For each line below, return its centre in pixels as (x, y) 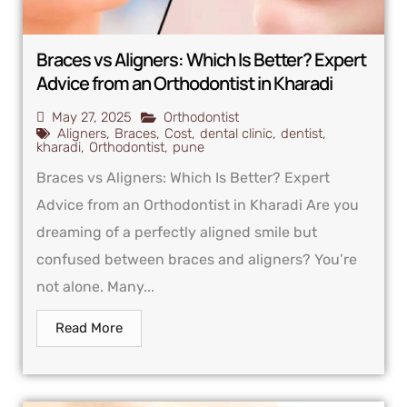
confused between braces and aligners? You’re (197, 260)
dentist (302, 134)
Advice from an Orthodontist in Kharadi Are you (198, 205)
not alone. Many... (95, 287)
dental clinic (236, 134)
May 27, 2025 (92, 118)
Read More (89, 328)
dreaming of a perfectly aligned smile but (177, 233)
